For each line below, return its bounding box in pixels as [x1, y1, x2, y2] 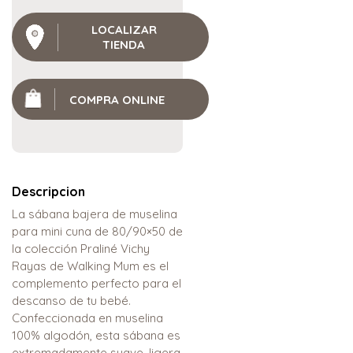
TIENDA [102, 37, 145, 53]
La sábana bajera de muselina [12, 206, 177, 222]
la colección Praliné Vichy [12, 241, 150, 257]
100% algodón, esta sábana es [12, 328, 180, 344]
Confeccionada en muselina [12, 310, 163, 326]
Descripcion [12, 184, 85, 200]
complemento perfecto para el [12, 276, 181, 292]
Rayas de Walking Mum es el [12, 258, 169, 274]
